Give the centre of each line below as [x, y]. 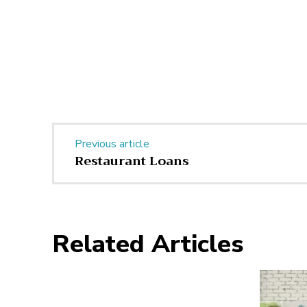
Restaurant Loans [132, 161]
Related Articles [148, 245]
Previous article [112, 144]
